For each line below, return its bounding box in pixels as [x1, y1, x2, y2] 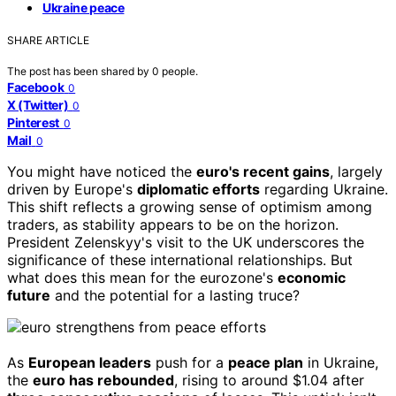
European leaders [28, 353, 151, 371]
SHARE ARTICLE [7, 33, 89, 47]
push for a [151, 353, 228, 371]
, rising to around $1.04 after [174, 370, 364, 389]
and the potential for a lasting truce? [50, 286, 300, 304]
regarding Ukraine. [260, 179, 388, 198]
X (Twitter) [7, 96, 69, 112]
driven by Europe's [7, 179, 137, 198]
